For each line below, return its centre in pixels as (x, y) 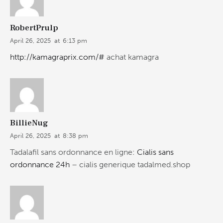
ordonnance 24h (40, 164)
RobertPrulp (34, 28)
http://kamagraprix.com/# (57, 57)
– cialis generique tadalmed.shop (130, 164)
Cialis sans (155, 152)
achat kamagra (132, 57)
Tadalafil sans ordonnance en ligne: (73, 152)
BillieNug (29, 123)
